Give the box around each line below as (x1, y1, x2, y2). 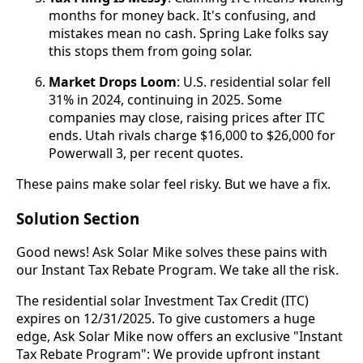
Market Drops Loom (49, 72, 177, 91)
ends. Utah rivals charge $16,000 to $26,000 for (49, 126, 335, 144)
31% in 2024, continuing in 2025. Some (49, 90, 282, 109)
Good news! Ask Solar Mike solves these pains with (16, 243, 327, 262)
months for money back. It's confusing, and (49, 6, 316, 24)
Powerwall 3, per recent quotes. (49, 143, 243, 162)
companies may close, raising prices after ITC (49, 108, 325, 126)
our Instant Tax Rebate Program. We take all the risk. (16, 261, 339, 280)
